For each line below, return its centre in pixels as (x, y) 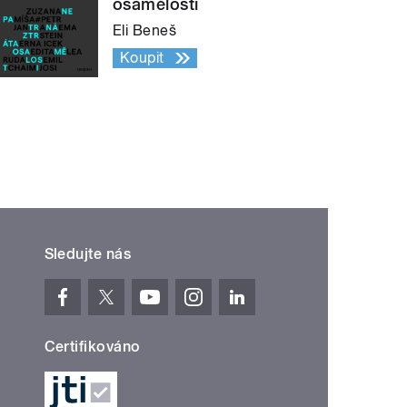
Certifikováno (92, 346)
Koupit (142, 57)
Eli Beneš (145, 30)
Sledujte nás (88, 253)
